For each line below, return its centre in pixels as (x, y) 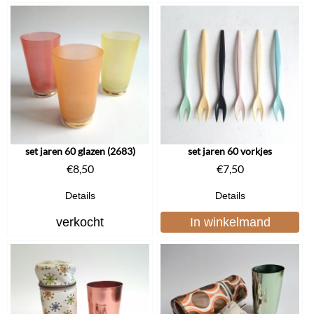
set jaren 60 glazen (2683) (80, 151)
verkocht (80, 222)
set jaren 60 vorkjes (230, 151)
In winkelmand (230, 222)
